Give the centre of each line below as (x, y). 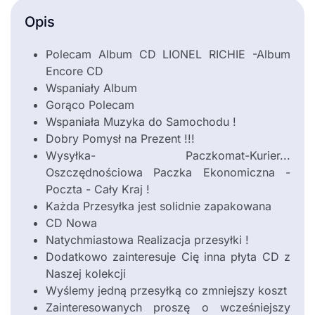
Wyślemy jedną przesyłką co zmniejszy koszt (166, 291)
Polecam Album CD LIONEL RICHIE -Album (168, 54)
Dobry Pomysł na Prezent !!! (120, 139)
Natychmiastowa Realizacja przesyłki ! (147, 240)
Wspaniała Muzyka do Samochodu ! (141, 122)
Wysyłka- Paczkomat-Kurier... (168, 156)
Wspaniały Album (91, 88)
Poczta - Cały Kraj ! (98, 189)
